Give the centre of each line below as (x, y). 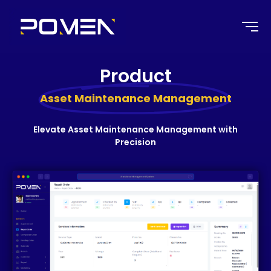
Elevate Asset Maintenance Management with (135, 130)
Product (135, 76)
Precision (135, 142)
